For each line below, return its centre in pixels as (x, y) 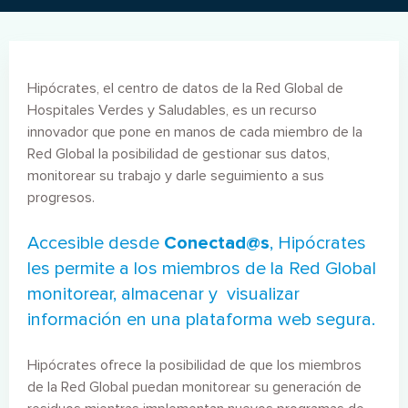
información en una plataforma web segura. (201, 320)
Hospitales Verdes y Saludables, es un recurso (172, 110)
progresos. (61, 198)
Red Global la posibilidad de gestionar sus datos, (178, 154)
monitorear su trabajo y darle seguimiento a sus (176, 176)
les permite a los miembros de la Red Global (202, 269)
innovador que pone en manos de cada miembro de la (195, 132)
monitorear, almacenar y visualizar (163, 294)
